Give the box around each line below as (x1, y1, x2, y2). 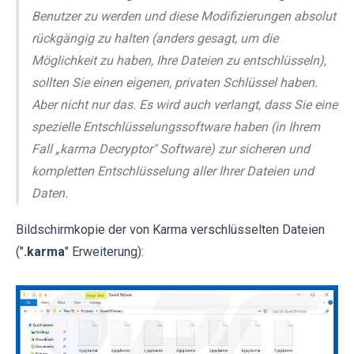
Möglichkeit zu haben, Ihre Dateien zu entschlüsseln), (32, 53, 326, 69)
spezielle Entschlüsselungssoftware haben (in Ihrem (32, 119, 320, 135)
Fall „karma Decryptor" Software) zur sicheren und (32, 141, 310, 157)
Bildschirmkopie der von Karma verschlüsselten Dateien (16, 222, 325, 238)
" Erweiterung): (65, 244, 144, 260)
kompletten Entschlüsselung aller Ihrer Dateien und (32, 164, 314, 179)
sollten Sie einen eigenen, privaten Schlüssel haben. (32, 75, 318, 91)
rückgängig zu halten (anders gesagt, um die (32, 31, 278, 47)
